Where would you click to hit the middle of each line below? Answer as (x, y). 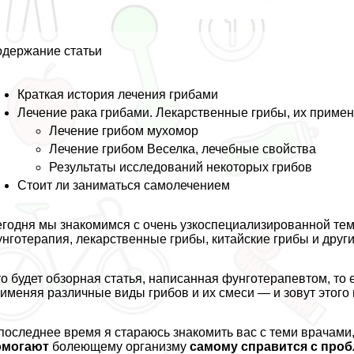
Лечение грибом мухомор (124, 130)
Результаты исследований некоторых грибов (181, 167)
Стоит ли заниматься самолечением (124, 185)
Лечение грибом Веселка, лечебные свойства (183, 149)
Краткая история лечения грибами (118, 94)
